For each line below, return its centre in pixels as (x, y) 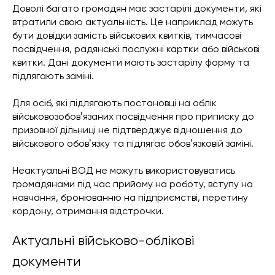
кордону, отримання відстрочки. (88, 211)
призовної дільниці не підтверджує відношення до (127, 130)
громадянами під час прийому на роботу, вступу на (133, 184)
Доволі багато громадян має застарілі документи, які (137, 9)
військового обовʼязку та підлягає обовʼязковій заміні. (133, 144)
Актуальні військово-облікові (103, 241)
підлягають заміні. (53, 76)
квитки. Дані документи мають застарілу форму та (131, 63)
